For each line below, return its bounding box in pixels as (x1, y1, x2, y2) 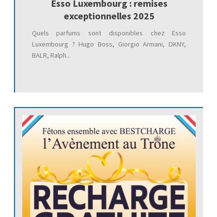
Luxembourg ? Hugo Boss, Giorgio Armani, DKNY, (31, 39, 186, 48)
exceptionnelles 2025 (63, 9, 155, 22)
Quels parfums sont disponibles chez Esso (31, 28, 186, 37)
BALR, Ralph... (31, 50, 71, 60)
